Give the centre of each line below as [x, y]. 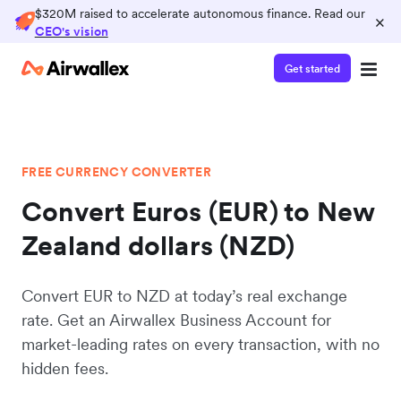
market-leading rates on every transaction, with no [200, 344]
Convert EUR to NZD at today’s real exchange [184, 296]
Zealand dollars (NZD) [158, 245]
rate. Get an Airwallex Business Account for [176, 320]
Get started [312, 68]
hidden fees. [65, 368]
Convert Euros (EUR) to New [199, 211]
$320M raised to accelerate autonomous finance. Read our [200, 13]
